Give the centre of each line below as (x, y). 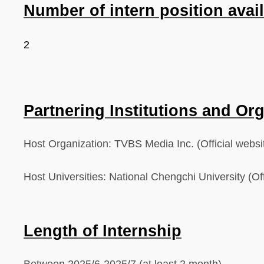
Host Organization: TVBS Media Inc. (109, 144)
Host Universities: (66, 177)
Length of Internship (103, 231)
